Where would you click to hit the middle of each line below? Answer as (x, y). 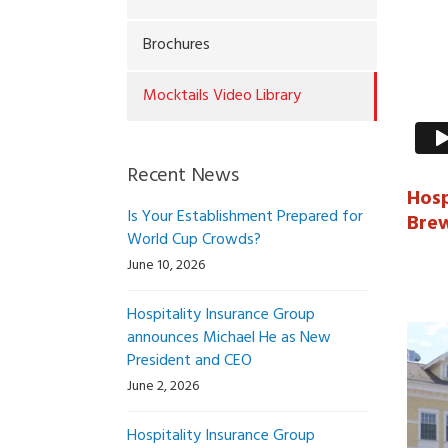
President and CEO (189, 361)
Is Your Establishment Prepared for (245, 217)
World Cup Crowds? (194, 240)
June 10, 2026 (166, 265)
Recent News (183, 176)
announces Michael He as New (229, 338)
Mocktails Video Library (222, 96)
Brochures (176, 45)
